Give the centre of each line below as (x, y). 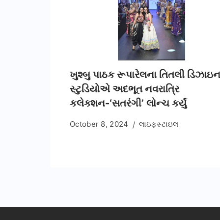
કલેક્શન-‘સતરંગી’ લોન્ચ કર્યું (128, 103)
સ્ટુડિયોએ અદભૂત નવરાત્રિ (124, 89)
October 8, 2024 (99, 124)
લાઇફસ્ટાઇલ (159, 124)
